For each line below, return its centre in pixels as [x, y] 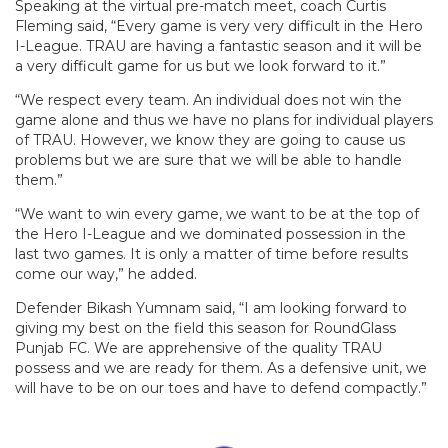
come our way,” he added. [106, 274]
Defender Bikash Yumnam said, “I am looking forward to [211, 308]
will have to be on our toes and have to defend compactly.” [221, 388]
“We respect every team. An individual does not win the [208, 100]
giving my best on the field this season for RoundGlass [205, 328]
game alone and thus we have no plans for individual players [224, 120]
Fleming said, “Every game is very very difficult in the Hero [219, 26]
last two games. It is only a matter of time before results [211, 254]
